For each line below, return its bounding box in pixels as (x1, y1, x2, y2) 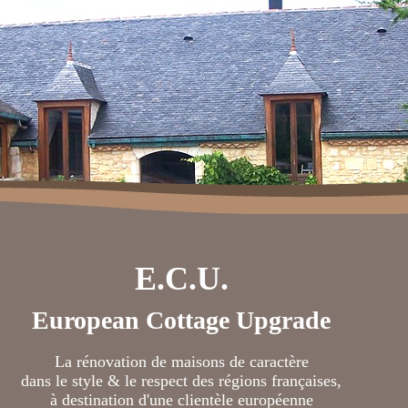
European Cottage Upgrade (32, 306, 331, 334)
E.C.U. (134, 260, 229, 297)
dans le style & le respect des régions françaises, (21, 372, 342, 390)
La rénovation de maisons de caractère (54, 352, 309, 371)
